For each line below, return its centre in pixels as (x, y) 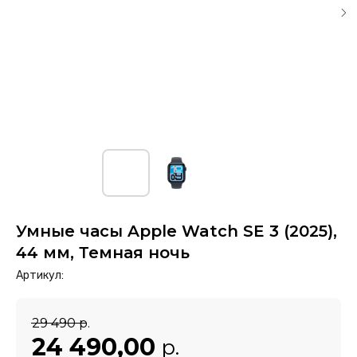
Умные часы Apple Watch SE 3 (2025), (177, 231)
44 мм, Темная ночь (103, 253)
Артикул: (40, 275)
